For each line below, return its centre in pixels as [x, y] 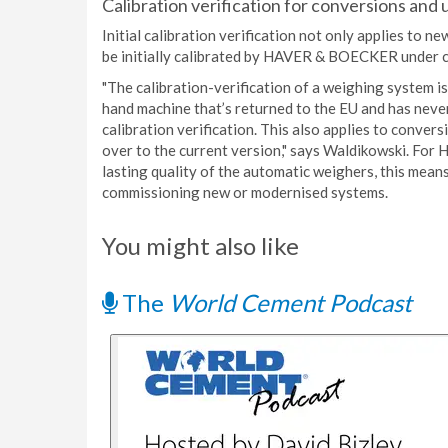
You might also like [200, 245]
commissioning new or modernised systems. [245, 192]
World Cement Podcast [290, 302]
